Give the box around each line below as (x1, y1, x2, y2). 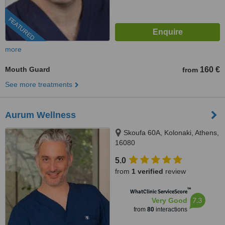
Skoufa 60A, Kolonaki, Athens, (124, 129, 219, 137)
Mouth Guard (5, 65, 50, 73)
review (163, 167, 186, 175)
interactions (154, 206, 187, 213)
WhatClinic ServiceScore (130, 188, 187, 195)
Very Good (151, 196, 187, 204)
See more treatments (5, 80, 72, 88)
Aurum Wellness (5, 110, 76, 120)
